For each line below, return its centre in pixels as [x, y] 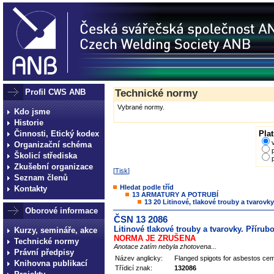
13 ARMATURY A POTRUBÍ [175, 194]
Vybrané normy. [141, 107]
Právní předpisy [44, 252]
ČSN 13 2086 [141, 220]
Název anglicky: [139, 258]
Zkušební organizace [54, 167]
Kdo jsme [32, 112]
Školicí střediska [46, 156]
